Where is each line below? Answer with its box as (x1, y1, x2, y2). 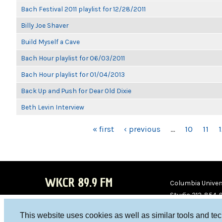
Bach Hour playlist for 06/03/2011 (21, 54, 125, 62)
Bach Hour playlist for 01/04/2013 (21, 70, 125, 78)
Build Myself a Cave (21, 38, 80, 46)
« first (93, 124, 114, 134)
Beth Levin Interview (21, 103, 84, 111)
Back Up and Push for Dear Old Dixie (21, 87, 131, 95)
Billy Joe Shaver (21, 21, 68, 29)
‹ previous (124, 124, 161, 134)
